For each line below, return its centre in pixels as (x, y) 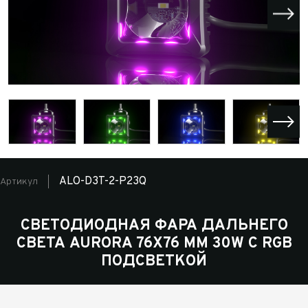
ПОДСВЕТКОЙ (154, 262)
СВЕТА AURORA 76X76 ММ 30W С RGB (154, 244)
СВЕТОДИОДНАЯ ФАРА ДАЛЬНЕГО (154, 226)
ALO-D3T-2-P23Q (103, 182)
